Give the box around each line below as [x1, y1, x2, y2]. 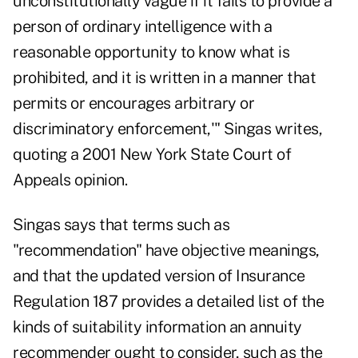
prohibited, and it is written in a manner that [13, 68, 316, 88]
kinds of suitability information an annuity [13, 317, 302, 337]
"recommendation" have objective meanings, [13, 241, 320, 261]
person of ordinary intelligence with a [13, 17, 272, 37]
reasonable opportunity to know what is [13, 42, 289, 62]
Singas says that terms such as [13, 215, 229, 235]
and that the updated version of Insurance [13, 266, 305, 286]
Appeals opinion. [13, 170, 127, 190]
